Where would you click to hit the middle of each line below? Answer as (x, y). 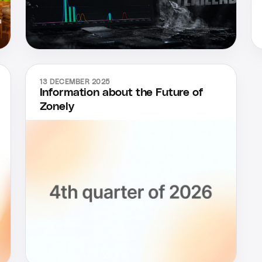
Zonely (57, 107)
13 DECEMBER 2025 (75, 82)
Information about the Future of (121, 93)
